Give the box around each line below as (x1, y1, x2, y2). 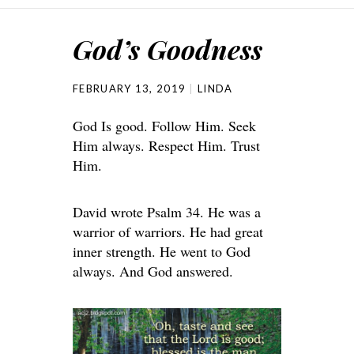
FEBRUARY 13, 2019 (73, 82, 186, 95)
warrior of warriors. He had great (73, 222, 263, 241)
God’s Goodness (73, 31, 262, 67)
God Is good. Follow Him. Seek (73, 116, 256, 135)
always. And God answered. (73, 262, 233, 281)
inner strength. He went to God (73, 242, 250, 261)
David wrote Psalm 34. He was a (73, 202, 261, 221)
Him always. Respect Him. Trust (73, 136, 260, 155)
